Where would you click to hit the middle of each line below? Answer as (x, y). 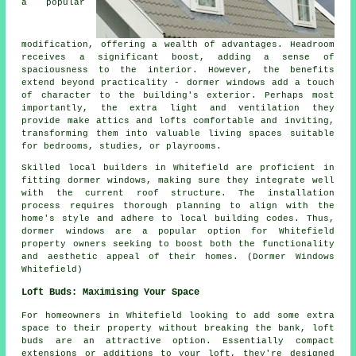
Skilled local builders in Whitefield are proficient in (178, 168)
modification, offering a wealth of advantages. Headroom (178, 45)
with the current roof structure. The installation (178, 193)
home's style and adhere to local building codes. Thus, (178, 219)
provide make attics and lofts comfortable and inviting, (178, 121)
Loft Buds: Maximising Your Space (111, 293)
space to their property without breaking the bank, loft (178, 329)
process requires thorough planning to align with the (178, 206)
